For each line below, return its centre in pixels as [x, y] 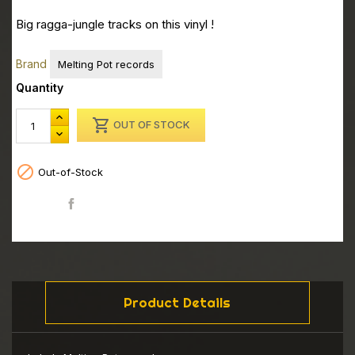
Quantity [40, 87]
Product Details [177, 303]
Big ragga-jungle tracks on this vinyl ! [115, 25]
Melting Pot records [106, 64]
